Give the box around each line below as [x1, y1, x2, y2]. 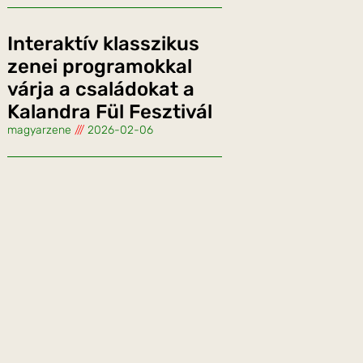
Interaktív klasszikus [7, 32, 199, 56]
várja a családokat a [7, 78, 194, 101]
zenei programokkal [7, 55, 192, 79]
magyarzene [7, 123, 75, 138]
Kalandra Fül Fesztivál [7, 100, 212, 124]
